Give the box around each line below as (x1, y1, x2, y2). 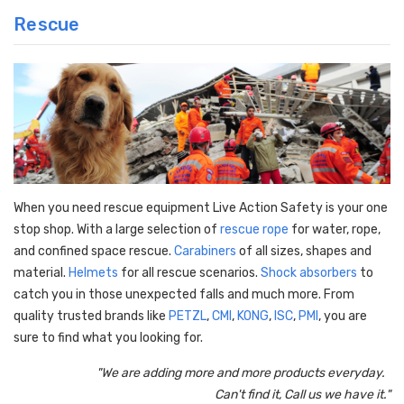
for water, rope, (289, 222, 381, 238)
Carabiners (174, 243, 236, 260)
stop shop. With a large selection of (14, 222, 220, 238)
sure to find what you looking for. (14, 330, 203, 346)
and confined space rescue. (14, 243, 174, 260)
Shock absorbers (261, 265, 357, 281)
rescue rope (220, 222, 289, 238)
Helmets (69, 265, 118, 281)
